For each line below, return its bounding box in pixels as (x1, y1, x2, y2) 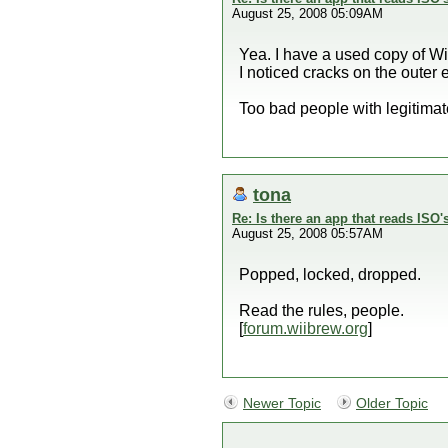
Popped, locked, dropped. (239, 266, 421, 283)
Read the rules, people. (239, 302, 404, 319)
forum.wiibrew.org (243, 320, 368, 337)
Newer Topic (243, 396, 321, 411)
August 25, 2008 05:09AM (232, 6, 383, 21)
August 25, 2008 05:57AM (232, 226, 383, 241)
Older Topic (356, 396, 428, 411)
